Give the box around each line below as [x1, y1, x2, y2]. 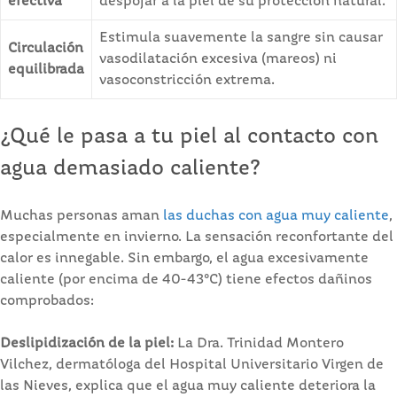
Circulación [8, 41, 83, 56]
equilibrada [8, 62, 84, 77]
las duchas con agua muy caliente [163, 208, 389, 223]
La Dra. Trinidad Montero [174, 336, 344, 351]
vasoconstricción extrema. [99, 73, 275, 88]
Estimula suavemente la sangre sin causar [99, 30, 383, 45]
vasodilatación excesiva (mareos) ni [99, 51, 337, 66]
